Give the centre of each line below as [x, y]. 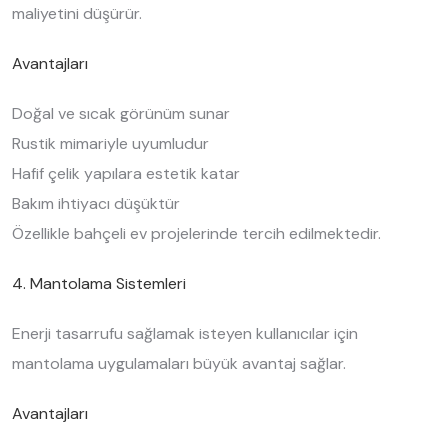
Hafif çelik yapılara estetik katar [126, 173]
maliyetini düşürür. [77, 13]
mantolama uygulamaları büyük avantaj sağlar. [179, 363]
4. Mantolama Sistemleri [99, 283]
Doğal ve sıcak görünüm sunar [121, 113]
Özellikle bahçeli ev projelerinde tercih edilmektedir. [196, 233]
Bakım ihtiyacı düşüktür [96, 203]
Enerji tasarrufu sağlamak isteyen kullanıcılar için [185, 333]
